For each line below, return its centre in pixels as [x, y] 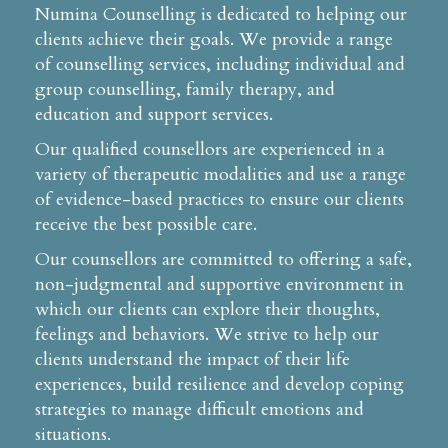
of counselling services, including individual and [220, 64]
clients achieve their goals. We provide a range [214, 39]
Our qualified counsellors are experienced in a [210, 149]
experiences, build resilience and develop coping [219, 384]
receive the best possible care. [146, 224]
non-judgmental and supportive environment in [219, 284]
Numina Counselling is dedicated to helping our [221, 14]
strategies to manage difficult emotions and [199, 409]
